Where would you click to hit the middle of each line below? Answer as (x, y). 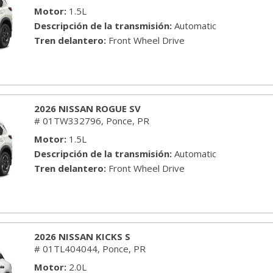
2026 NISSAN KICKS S (82, 236)
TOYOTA (34, 75)
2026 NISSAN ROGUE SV (87, 108)
